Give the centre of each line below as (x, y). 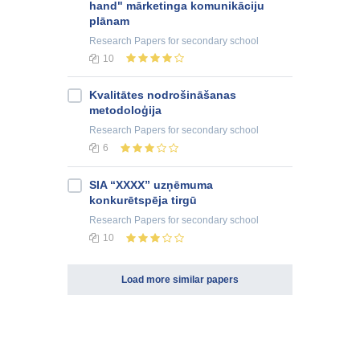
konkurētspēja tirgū (143, 200)
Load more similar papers (180, 280)
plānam (109, 20)
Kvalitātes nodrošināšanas (163, 95)
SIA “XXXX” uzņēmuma (151, 185)
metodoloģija (125, 110)
